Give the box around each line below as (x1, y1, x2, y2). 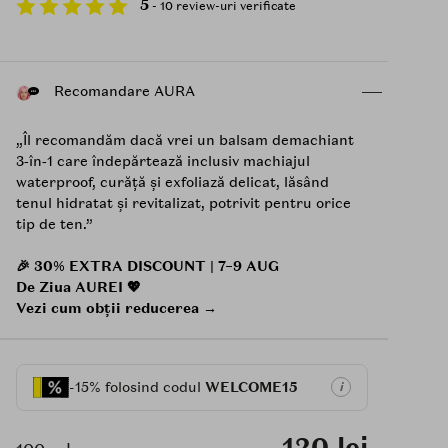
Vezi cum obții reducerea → (16, 298, 217, 317)
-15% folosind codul (69, 377, 205, 396)
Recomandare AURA (50, 82, 195, 101)
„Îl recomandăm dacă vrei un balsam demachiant (16, 130, 354, 149)
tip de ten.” (16, 214, 93, 233)
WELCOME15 (205, 377, 298, 396)
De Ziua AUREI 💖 (16, 277, 141, 296)
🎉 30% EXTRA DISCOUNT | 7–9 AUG (16, 256, 279, 275)
